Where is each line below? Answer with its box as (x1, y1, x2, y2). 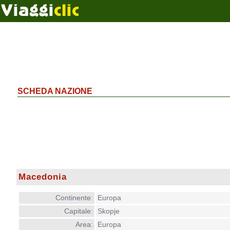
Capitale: (64, 207, 93, 215)
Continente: (55, 194, 93, 202)
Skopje (97, 207, 120, 215)
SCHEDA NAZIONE (17, 87, 92, 95)
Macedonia (18, 172, 67, 182)
